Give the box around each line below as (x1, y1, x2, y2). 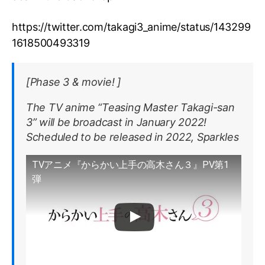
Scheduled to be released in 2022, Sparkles (26, 130, 239, 143)
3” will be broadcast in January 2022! (26, 115, 207, 128)
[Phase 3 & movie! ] (26, 75, 121, 88)
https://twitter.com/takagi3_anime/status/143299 (12, 20, 251, 33)
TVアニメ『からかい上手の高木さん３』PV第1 (32, 159, 229, 170)
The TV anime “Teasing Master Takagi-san (26, 101, 235, 114)
